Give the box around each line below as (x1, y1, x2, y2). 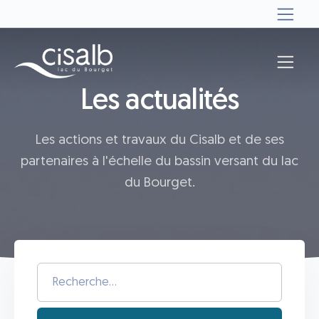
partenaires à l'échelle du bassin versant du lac (21, 155, 298, 169)
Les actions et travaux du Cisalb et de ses (35, 133, 284, 147)
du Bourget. (124, 176, 195, 190)
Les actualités (80, 87, 239, 116)
